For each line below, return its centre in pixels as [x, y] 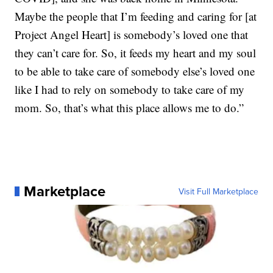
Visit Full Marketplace [218, 191]
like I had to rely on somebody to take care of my [130, 89]
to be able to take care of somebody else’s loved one [135, 71]
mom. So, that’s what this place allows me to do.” [129, 107]
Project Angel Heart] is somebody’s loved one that [132, 34]
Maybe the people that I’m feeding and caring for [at [136, 16]
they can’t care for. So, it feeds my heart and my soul [136, 52]
